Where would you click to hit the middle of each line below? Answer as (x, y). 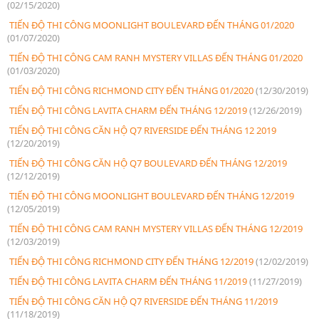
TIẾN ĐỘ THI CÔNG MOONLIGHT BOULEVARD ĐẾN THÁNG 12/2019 (151, 195)
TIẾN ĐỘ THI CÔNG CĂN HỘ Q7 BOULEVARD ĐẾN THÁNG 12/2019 (147, 163)
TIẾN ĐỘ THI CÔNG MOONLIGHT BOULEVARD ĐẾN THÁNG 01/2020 (151, 25)
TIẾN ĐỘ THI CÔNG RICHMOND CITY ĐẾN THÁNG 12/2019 (131, 261)
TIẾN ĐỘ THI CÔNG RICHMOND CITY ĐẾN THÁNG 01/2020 (131, 90)
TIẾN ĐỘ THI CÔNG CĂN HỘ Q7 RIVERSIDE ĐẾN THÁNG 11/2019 (142, 301)
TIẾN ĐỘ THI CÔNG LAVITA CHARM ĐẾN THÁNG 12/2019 (128, 110)
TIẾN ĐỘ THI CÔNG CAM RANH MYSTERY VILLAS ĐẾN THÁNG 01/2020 (155, 57)
